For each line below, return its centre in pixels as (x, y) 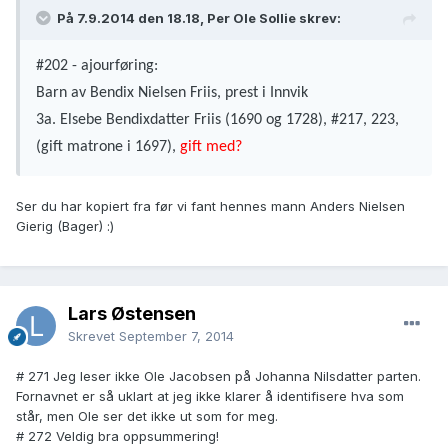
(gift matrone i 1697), (108, 147)
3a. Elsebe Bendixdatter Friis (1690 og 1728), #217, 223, (217, 120)
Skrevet (93, 336)
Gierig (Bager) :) (65, 226)
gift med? (211, 147)
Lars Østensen (132, 314)
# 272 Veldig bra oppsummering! (117, 436)
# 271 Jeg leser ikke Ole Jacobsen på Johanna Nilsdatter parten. (218, 376)
